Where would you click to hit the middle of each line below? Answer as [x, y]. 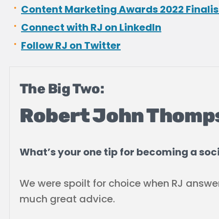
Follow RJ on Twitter [71, 45]
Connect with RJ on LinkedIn [91, 27]
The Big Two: [62, 89]
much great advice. [67, 199]
